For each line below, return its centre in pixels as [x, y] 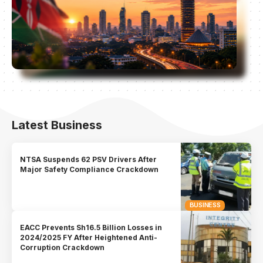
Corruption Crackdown [63, 247]
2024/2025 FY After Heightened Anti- [89, 237]
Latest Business [57, 125]
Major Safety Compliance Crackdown [90, 170]
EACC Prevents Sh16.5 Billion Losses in [91, 227]
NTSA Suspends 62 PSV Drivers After [89, 160]
